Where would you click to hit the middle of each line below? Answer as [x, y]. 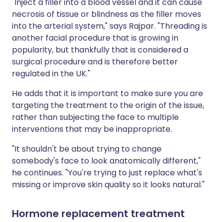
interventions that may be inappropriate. [92, 129]
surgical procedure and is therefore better [95, 62]
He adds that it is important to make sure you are [108, 93]
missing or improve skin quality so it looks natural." [108, 185]
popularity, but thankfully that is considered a [100, 50]
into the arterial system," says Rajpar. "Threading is [110, 26]
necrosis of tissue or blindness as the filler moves [107, 14]
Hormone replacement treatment [98, 214]
